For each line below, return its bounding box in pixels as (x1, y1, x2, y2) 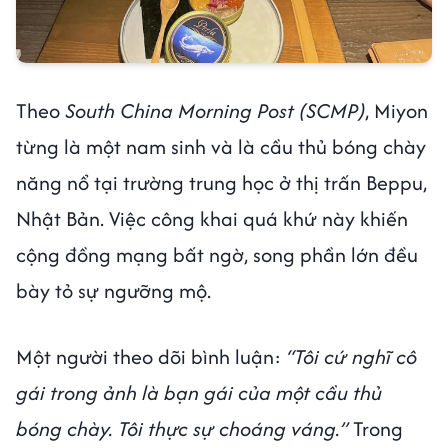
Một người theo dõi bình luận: (16, 342, 286, 372)
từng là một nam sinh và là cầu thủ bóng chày (16, 132, 426, 162)
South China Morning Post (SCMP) (65, 96, 365, 126)
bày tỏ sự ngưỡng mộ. (16, 276, 211, 306)
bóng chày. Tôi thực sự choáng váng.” (16, 414, 348, 444)
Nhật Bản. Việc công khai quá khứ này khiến (16, 204, 408, 234)
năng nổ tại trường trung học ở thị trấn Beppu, (16, 168, 427, 198)
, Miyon (365, 96, 428, 126)
